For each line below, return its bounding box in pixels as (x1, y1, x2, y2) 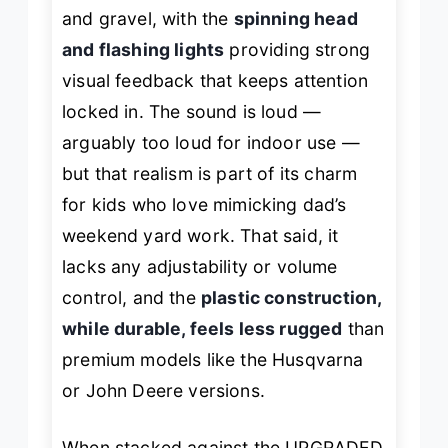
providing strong (224, 38, 371, 60)
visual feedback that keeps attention (62, 69, 369, 91)
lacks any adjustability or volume (62, 255, 338, 277)
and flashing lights (62, 38, 225, 60)
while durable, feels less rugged (62, 317, 343, 339)
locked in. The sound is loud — (62, 100, 322, 122)
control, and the (62, 286, 201, 308)
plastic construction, (200, 286, 382, 308)
